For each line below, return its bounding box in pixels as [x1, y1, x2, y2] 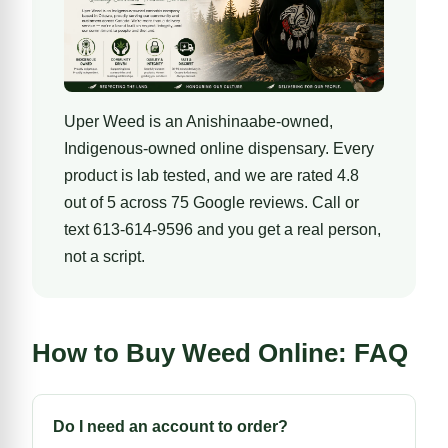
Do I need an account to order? [53, 417, 288, 435]
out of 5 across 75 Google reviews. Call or [64, 193, 359, 211]
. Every [325, 139, 374, 157]
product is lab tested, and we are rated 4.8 [64, 166, 359, 184]
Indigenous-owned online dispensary [64, 139, 325, 157]
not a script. [64, 247, 145, 265]
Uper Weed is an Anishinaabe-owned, [64, 112, 333, 130]
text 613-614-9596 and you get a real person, [64, 220, 381, 238]
